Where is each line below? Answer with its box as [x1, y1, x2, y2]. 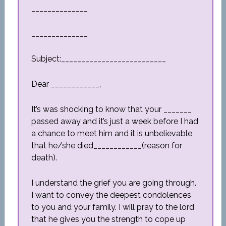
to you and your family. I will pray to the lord [31, 202, 194, 212]
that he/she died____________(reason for [31, 141, 182, 150]
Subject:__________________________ [31, 54, 166, 64]
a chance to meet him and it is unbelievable [31, 129, 192, 138]
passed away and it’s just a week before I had [31, 117, 198, 126]
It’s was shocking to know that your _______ [31, 104, 192, 114]
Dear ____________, [31, 79, 101, 89]
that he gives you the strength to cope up [31, 214, 186, 224]
